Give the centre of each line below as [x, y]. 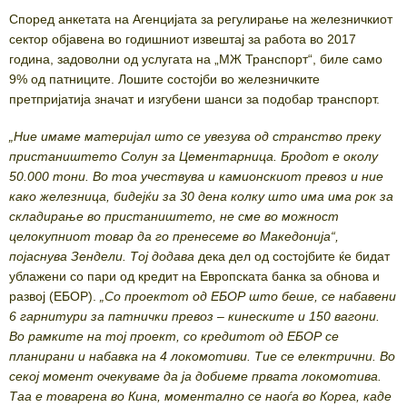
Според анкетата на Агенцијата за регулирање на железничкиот [201, 20]
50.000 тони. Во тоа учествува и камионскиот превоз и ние [196, 177]
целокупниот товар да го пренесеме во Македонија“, [174, 237]
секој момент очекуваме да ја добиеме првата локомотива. [195, 377]
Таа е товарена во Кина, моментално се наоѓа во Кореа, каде [200, 397]
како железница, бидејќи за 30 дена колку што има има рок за [201, 197]
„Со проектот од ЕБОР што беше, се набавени [246, 297]
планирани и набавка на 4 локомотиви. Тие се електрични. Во [202, 357]
